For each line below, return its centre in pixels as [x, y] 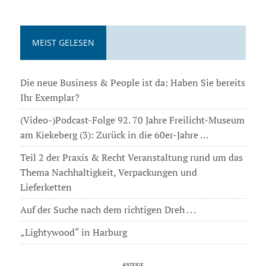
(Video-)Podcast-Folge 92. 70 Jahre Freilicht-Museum [132, 120]
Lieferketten [46, 187]
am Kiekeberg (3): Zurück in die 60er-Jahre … [114, 135]
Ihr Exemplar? [50, 98]
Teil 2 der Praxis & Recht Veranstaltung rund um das [131, 158]
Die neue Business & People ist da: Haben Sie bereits [132, 83]
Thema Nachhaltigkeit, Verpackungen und [108, 172]
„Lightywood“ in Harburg [73, 232]
